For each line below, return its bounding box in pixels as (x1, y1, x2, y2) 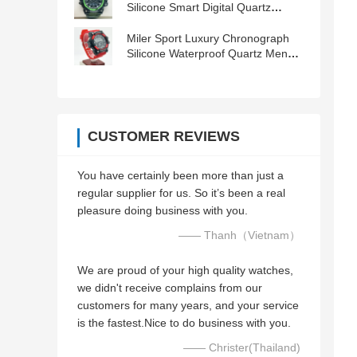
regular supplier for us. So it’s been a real (77, 186, 285, 200)
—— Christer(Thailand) (183, 341, 300, 355)
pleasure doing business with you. (77, 204, 248, 218)
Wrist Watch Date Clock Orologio (127, 62, 291, 76)
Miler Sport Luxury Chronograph (127, 32, 289, 45)
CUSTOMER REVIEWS (88, 128, 240, 145)
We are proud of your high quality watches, (77, 264, 293, 277)
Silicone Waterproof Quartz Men (127, 47, 288, 61)
